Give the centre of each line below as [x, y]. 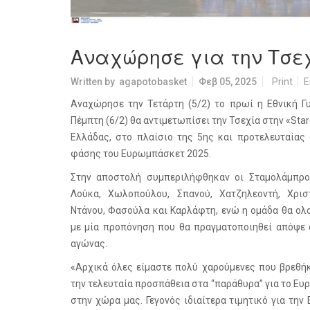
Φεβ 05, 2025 [228, 82]
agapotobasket [153, 82]
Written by [95, 82]
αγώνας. [89, 244]
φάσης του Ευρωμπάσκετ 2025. [141, 154]
